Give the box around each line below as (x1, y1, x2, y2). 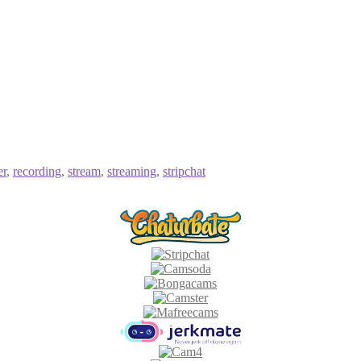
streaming (107, 164, 156, 178)
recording (13, 164, 61, 178)
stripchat (163, 164, 205, 178)
